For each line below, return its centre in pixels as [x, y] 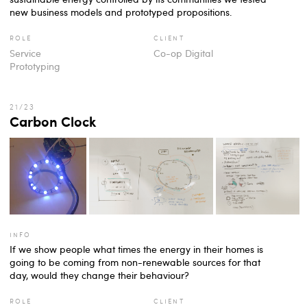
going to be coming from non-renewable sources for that [135, 262]
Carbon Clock [53, 121]
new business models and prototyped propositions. [121, 12]
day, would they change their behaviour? [99, 275]
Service [25, 53]
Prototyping [35, 66]
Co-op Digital [183, 53]
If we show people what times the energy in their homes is [136, 249]
